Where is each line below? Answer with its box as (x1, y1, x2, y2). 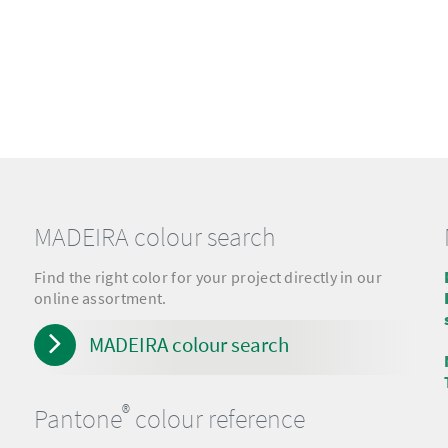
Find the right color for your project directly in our (34, 267, 382, 288)
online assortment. (34, 288, 167, 309)
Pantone (34, 402, 122, 436)
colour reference (130, 402, 305, 436)
